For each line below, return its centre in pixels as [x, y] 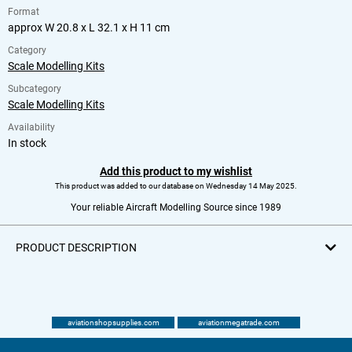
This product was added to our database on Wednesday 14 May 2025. [176, 185]
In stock [27, 143]
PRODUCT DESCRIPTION [76, 247]
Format [24, 11]
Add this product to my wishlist [176, 171]
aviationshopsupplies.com [113, 322]
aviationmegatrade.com [239, 322]
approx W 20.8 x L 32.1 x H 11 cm [89, 27]
